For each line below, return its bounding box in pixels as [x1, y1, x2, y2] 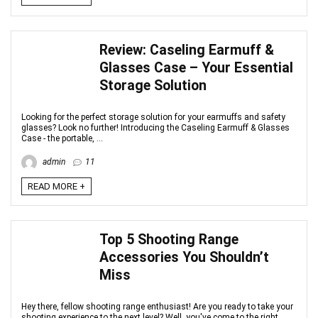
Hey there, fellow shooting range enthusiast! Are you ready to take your [21, 302, 293, 312]
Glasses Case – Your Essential [99, 60, 293, 76]
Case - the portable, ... [21, 133, 103, 143]
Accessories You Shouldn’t [99, 249, 269, 265]
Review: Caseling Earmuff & [99, 42, 274, 58]
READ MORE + [28, 181, 85, 192]
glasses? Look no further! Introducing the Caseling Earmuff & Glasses [21, 123, 290, 133]
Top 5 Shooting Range [99, 231, 238, 248]
